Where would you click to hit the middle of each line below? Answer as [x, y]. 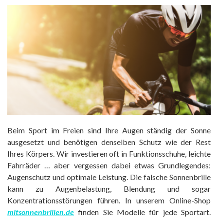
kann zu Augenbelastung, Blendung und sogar [109, 188]
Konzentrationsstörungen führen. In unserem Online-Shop [109, 200]
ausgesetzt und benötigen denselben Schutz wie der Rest [109, 142]
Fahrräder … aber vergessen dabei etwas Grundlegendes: [109, 165]
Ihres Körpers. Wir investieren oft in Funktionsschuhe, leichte [109, 153]
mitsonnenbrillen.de [41, 212]
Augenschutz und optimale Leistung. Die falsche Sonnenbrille [109, 177]
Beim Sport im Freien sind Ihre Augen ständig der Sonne [109, 130]
